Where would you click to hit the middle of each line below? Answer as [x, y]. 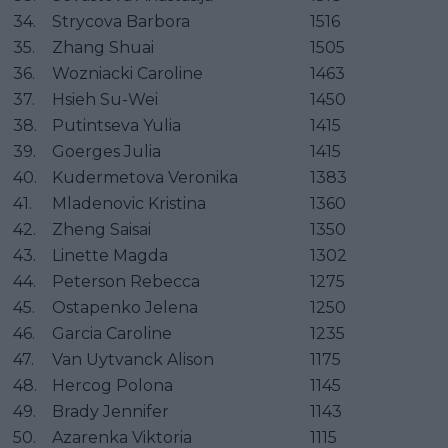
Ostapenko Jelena [125, 307]
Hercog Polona [112, 385]
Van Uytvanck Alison [133, 359]
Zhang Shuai [103, 47]
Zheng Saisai [101, 229]
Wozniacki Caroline [127, 73]
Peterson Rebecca [126, 281]
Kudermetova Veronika [145, 177]
